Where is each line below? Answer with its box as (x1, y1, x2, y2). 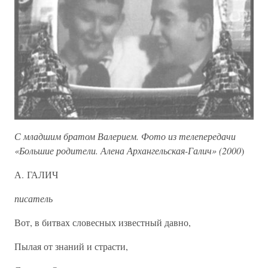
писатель (14, 191, 53, 205)
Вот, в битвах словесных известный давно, (14, 215, 191, 229)
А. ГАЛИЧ (14, 167, 58, 181)
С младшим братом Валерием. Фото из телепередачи (14, 129, 236, 142)
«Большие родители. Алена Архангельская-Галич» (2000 (14, 144, 241, 157)
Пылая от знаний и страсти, (14, 239, 128, 252)
